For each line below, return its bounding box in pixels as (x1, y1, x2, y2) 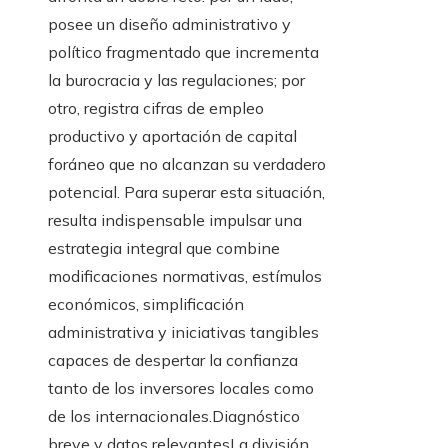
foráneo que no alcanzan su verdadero (48, 153, 326, 174)
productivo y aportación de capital (48, 125, 297, 146)
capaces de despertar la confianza (48, 349, 298, 370)
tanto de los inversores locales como (48, 377, 314, 398)
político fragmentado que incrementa (48, 41, 319, 62)
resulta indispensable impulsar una (48, 209, 302, 230)
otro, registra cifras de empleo (48, 97, 264, 118)
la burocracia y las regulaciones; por (48, 69, 305, 90)
